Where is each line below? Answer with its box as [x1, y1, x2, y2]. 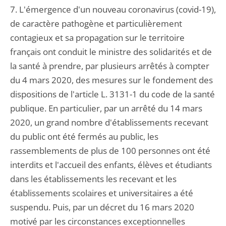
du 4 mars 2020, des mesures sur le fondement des [10, 74, 213, 86]
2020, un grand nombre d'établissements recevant [10, 117, 208, 128]
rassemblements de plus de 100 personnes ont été [10, 145, 210, 156]
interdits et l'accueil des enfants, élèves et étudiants [10, 159, 212, 171]
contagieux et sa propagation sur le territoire [10, 32, 185, 43]
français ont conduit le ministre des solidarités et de [10, 46, 212, 58]
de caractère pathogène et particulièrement [10, 18, 182, 29]
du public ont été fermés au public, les [10, 131, 158, 142]
